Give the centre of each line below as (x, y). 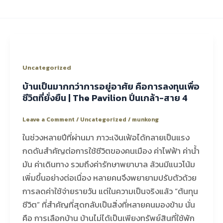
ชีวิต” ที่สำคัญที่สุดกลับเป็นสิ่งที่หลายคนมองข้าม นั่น (109, 205)
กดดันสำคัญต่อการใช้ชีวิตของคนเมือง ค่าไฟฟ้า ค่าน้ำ (111, 151)
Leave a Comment (48, 119)
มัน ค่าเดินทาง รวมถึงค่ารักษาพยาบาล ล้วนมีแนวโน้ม (109, 164)
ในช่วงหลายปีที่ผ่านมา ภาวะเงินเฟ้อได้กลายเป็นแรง (106, 137)
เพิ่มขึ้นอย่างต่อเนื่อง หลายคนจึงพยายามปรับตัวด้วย (109, 178)
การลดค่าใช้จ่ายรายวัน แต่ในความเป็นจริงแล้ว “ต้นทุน (110, 191)
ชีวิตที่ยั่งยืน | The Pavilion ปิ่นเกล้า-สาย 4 (105, 98)
